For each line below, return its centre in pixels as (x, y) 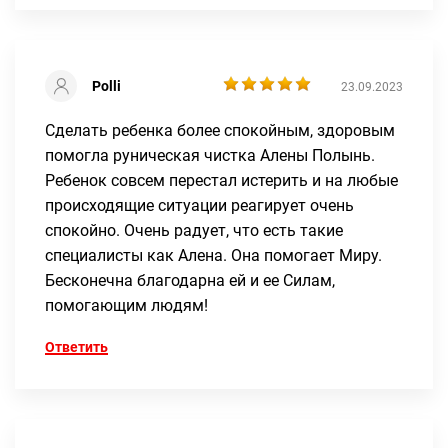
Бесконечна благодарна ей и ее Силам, (190, 280)
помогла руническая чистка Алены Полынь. (210, 155)
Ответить (76, 346)
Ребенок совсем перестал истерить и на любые (221, 180)
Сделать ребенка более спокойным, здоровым (220, 130)
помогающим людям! (126, 305)
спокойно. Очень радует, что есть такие (194, 230)
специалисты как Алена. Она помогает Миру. (213, 255)
